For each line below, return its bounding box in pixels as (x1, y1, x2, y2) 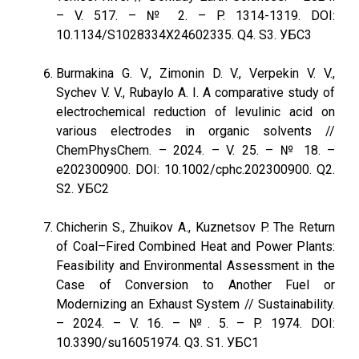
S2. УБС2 (56, 181, 109, 196)
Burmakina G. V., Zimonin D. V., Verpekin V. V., (56, 66, 335, 81)
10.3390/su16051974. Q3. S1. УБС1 (56, 335, 259, 350)
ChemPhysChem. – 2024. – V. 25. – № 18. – (56, 143, 335, 158)
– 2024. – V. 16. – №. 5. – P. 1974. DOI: (56, 316, 335, 331)
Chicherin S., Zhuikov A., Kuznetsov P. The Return (56, 220, 335, 235)
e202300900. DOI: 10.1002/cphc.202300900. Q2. (56, 162, 335, 177)
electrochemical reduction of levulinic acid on (56, 104, 335, 119)
